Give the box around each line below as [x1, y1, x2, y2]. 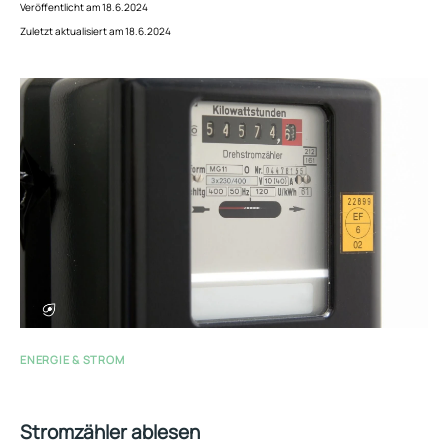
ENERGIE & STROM [20, 351, 125, 367]
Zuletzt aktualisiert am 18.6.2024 [20, 23, 171, 38]
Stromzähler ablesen [20, 418, 200, 445]
